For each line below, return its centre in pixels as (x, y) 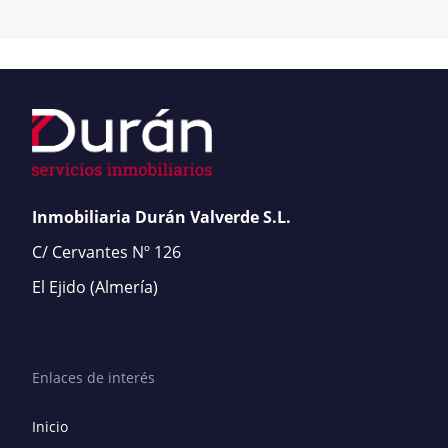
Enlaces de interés (93, 377)
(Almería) (124, 286)
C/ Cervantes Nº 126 (106, 251)
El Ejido (59, 286)
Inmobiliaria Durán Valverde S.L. (161, 216)
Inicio (50, 426)
